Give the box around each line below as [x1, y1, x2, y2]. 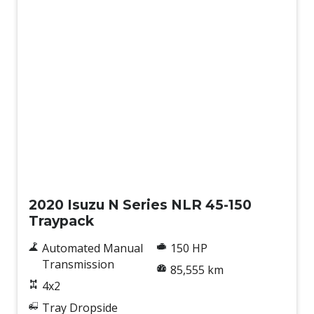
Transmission [41, 257, 114, 273]
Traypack [29, 212, 94, 230]
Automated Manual [41, 240, 143, 257]
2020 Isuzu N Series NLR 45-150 [29, 196, 252, 214]
